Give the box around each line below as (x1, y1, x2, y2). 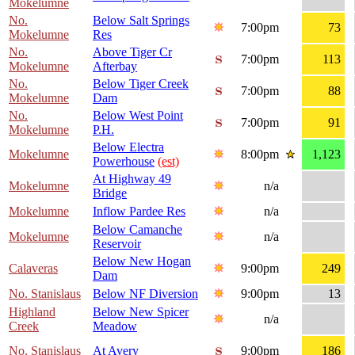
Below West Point (93, 109, 183, 123)
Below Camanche (93, 223, 182, 237)
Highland (9, 305, 55, 319)
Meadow (93, 319, 137, 334)
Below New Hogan (93, 254, 191, 269)
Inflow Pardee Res (93, 204, 185, 219)
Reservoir (93, 237, 141, 251)
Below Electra (93, 140, 164, 155)
